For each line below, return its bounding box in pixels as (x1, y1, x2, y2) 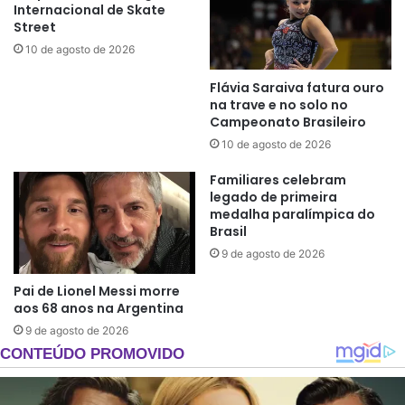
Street (14, 18, 56, 37)
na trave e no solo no (210, 95, 348, 114)
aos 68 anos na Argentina (14, 299, 184, 317)
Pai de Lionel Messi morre (14, 282, 180, 300)
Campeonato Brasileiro (210, 112, 366, 131)
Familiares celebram (210, 170, 346, 189)
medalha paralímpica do (210, 204, 375, 223)
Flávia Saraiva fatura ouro (210, 78, 384, 97)
